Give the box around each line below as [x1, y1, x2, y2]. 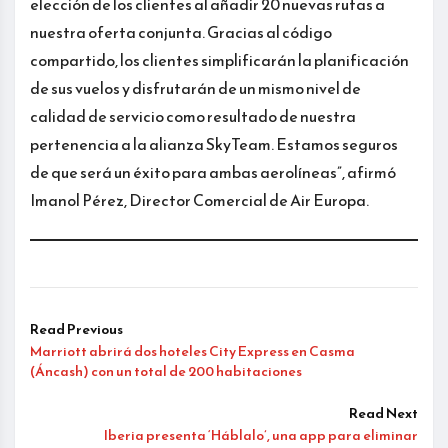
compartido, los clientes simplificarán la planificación [30, 47, 409, 72]
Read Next [349, 402, 418, 424]
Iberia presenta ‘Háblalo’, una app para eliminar [104, 424, 418, 446]
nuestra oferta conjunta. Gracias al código [30, 19, 332, 44]
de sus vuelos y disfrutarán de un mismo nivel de [30, 75, 361, 100]
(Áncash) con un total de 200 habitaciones [30, 360, 302, 382]
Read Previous [30, 318, 123, 340]
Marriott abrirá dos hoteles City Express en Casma [30, 340, 355, 362]
